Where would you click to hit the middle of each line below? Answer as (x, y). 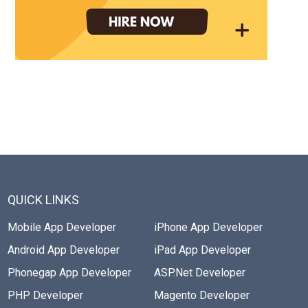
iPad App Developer (202, 250)
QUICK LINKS (43, 199)
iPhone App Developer (208, 227)
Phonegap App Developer (69, 272)
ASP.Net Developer (200, 272)
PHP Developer (45, 295)
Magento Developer (202, 295)
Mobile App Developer (62, 227)
